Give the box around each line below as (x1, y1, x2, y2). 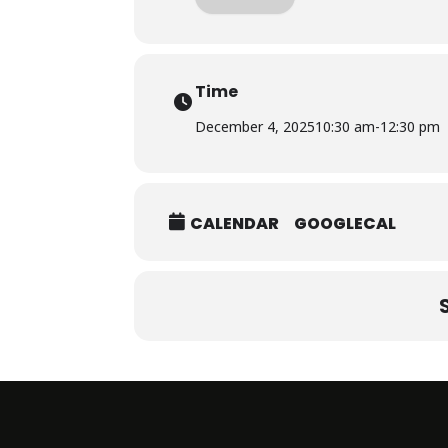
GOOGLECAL (294, 212, 397, 236)
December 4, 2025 (195, 116, 316, 136)
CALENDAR (190, 212, 280, 236)
